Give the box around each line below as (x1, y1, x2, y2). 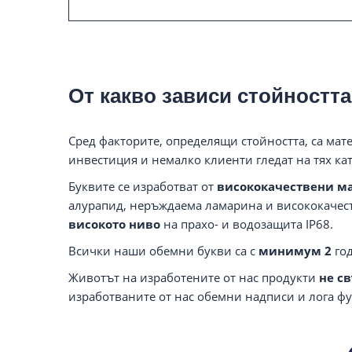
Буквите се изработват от (68, 178, 217, 194)
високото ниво (68, 215, 160, 232)
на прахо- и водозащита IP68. (160, 215, 333, 232)
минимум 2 (258, 242, 332, 258)
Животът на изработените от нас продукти (68, 269, 319, 285)
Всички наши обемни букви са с (68, 242, 258, 258)
